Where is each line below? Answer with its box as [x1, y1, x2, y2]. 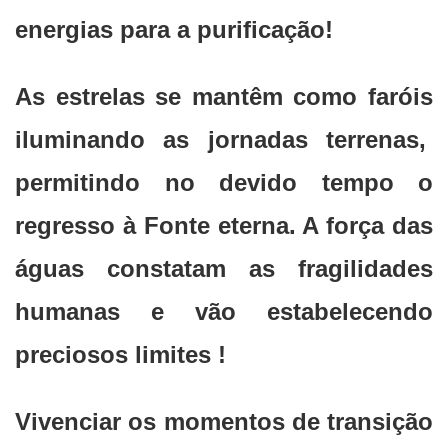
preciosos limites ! [15, 341, 226, 369]
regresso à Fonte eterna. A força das [15, 212, 433, 240]
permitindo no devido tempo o [15, 169, 433, 197]
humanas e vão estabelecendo [15, 298, 433, 326]
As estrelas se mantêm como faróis [15, 83, 433, 111]
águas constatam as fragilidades [15, 255, 433, 283]
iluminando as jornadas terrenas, [15, 126, 433, 154]
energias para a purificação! [15, 16, 340, 44]
